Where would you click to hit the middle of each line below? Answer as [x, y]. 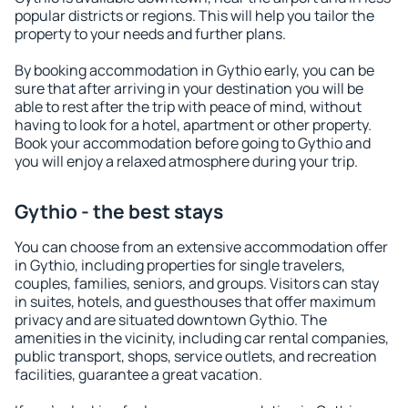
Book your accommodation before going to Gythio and [193, 143]
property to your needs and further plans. [150, 34]
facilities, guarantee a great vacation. [138, 374]
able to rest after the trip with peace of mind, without [188, 107]
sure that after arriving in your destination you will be [189, 88]
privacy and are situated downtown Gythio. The [171, 320]
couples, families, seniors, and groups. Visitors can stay [197, 283]
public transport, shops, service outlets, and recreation [196, 356]
